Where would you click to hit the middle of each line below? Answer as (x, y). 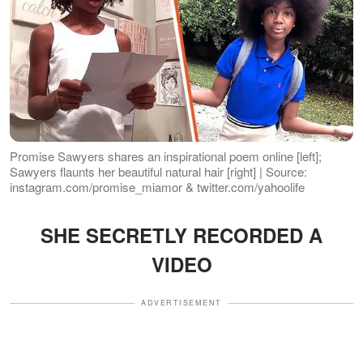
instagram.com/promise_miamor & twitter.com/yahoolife (157, 187)
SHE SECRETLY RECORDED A (181, 235)
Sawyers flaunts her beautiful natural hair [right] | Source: (158, 172)
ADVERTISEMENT (181, 303)
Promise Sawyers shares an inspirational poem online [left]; (166, 156)
